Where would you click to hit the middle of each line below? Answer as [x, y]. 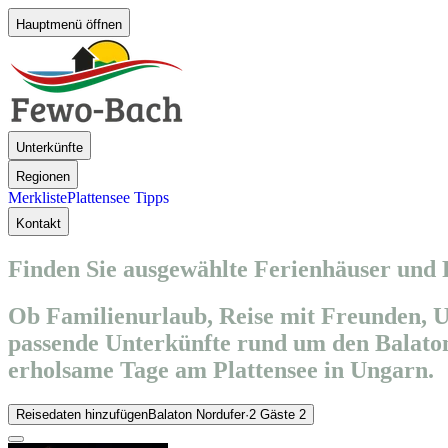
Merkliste [37, 197]
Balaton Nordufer [196, 414]
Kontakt [38, 223]
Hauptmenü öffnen [69, 24]
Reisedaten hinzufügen [82, 414]
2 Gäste [272, 414]
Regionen [43, 176]
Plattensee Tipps [118, 197]
